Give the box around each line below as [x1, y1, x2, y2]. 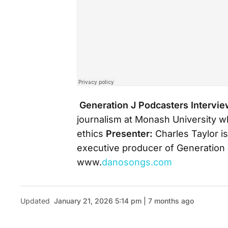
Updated [20, 196, 50, 205]
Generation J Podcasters [79, 100, 188, 110]
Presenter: [106, 128, 153, 139]
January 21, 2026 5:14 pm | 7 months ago [54, 196, 194, 205]
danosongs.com [102, 157, 172, 167]
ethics [77, 128, 106, 139]
